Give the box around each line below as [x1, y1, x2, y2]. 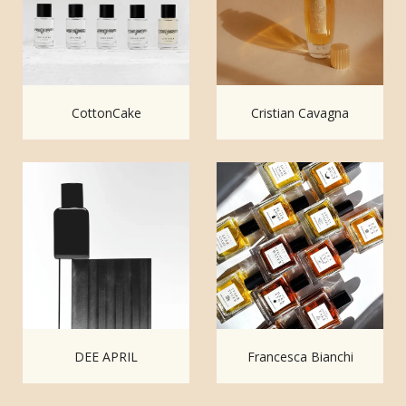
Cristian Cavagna [251, 103, 349, 121]
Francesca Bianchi [246, 347, 353, 365]
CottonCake [71, 103, 141, 121]
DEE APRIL [74, 347, 138, 365]
